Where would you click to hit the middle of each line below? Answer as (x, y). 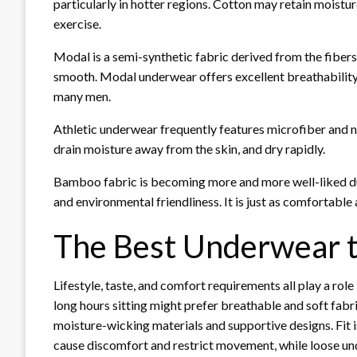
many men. (82, 96)
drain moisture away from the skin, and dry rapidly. (189, 148)
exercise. (77, 23)
